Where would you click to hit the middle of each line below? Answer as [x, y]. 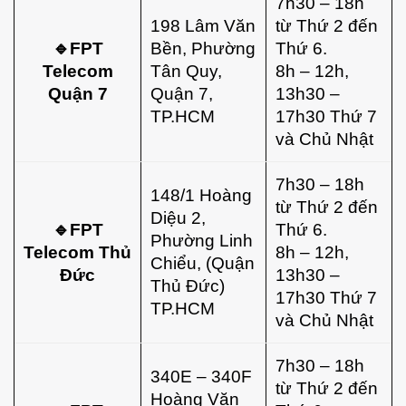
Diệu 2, [178, 217]
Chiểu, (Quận [203, 262]
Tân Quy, [186, 70]
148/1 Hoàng [201, 194]
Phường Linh [202, 240]
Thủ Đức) [188, 285]
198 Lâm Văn [203, 25]
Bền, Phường [203, 48]
